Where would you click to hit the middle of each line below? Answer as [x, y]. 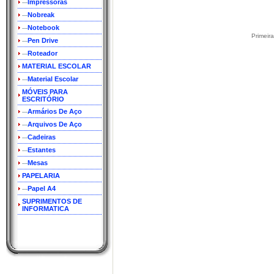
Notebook [43, 28]
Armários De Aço [55, 111]
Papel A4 [42, 188]
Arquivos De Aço [55, 124]
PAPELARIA [41, 176]
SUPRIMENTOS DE [52, 201]
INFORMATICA [46, 208]
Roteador [43, 53]
